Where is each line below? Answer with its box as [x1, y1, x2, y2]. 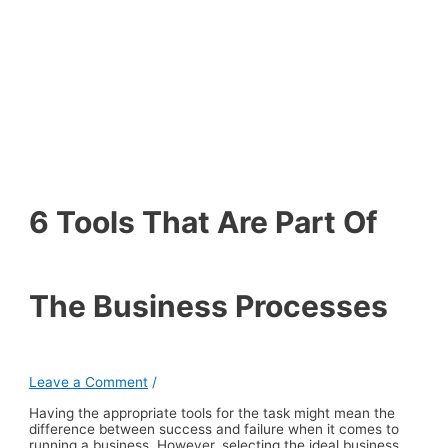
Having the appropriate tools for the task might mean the [29, 405, 396, 422]
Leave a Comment [29, 373, 149, 390]
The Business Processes [29, 287, 389, 324]
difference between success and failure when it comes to [29, 421, 400, 438]
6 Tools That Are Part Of [29, 203, 379, 240]
